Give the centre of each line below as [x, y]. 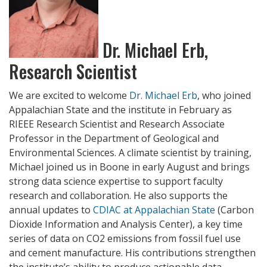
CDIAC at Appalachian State [154, 209]
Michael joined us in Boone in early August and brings [129, 167]
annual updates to [51, 209]
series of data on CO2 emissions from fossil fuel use [125, 238]
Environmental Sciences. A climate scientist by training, [130, 152]
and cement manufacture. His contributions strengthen [132, 252]
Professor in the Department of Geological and [114, 138]
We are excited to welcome [69, 95]
